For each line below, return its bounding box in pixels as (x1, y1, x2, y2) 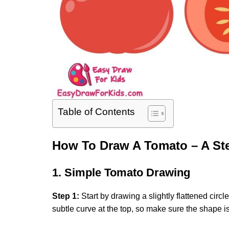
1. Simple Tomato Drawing (52, 166, 190, 179)
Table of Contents (58, 106, 135, 118)
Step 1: (52, 191, 79, 200)
